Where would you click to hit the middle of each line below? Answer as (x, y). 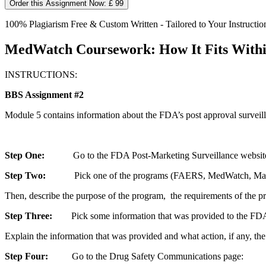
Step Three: (28, 216)
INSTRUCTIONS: (41, 74)
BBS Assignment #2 (44, 94)
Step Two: (25, 175)
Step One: (25, 155)
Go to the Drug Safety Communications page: (146, 256)
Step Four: (26, 256)
